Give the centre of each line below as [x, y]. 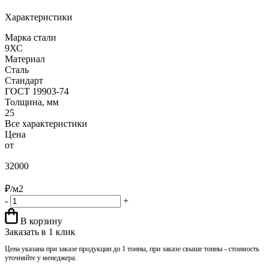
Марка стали [31, 37]
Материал [25, 59]
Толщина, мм [32, 102]
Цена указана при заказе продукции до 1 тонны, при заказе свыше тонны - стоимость [132, 249]
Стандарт [24, 80]
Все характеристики [46, 123]
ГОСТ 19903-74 [37, 91]
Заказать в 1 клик [40, 232]
